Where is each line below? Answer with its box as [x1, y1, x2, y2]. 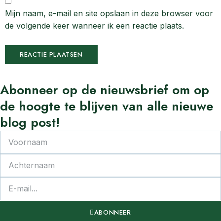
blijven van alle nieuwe [75, 96, 213, 115]
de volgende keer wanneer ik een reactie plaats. [5, 21, 184, 31]
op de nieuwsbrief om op [58, 80, 209, 99]
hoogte [19, 96, 60, 115]
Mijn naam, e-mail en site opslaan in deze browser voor [5, 8, 213, 19]
